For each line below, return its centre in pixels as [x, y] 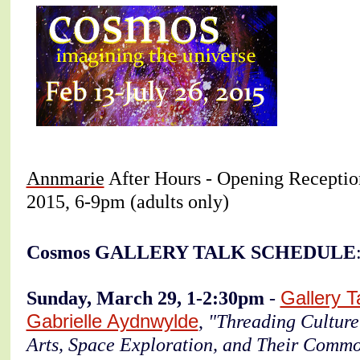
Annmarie [65, 178]
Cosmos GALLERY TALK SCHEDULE [191, 252]
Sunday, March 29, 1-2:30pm [147, 297]
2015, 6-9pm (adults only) [127, 201]
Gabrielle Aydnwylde [112, 321]
